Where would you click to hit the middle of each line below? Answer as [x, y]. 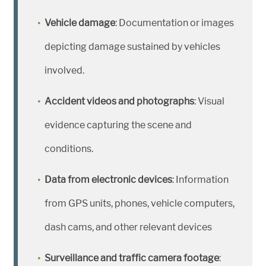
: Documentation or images [175, 23]
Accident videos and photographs [119, 102]
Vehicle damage [80, 23]
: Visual [209, 102]
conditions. [69, 149]
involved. [64, 71]
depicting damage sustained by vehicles [132, 47]
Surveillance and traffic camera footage [132, 258]
